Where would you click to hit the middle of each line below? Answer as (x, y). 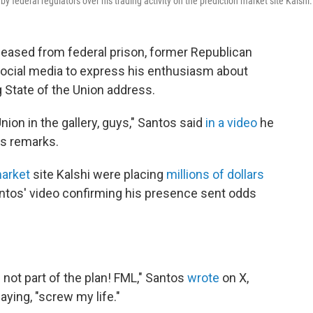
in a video (231, 123)
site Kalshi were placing (98, 175)
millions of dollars (215, 175)
